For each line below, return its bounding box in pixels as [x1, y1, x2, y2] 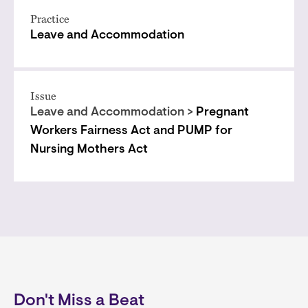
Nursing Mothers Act [30, 144, 148, 156]
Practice [30, 10, 69, 26]
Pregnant [196, 107, 249, 119]
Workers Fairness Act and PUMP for [30, 125, 232, 137]
